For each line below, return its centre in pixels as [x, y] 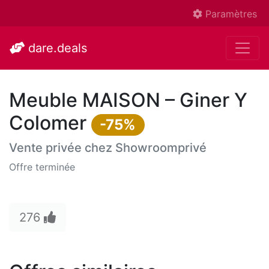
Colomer [50, 123]
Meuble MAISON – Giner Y [128, 100]
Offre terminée [42, 167]
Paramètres [230, 14]
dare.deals [56, 48]
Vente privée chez [62, 148]
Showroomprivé [161, 148]
